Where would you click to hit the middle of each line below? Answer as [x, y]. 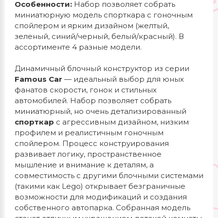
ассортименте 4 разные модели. [78, 47]
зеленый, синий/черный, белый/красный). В [99, 36]
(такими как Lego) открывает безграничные [100, 186]
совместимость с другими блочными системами [109, 175]
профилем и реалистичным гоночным [89, 133]
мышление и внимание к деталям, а [84, 165]
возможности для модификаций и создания [101, 197]
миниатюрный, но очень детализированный [100, 111]
